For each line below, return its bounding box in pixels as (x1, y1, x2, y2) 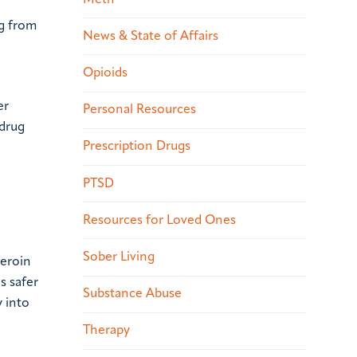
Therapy (83, 324, 130, 338)
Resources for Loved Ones (83, 214, 236, 227)
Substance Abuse (83, 288, 182, 301)
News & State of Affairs (83, 29, 218, 43)
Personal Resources (83, 104, 196, 117)
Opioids (83, 67, 127, 80)
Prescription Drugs (83, 140, 190, 154)
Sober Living (83, 251, 155, 264)
